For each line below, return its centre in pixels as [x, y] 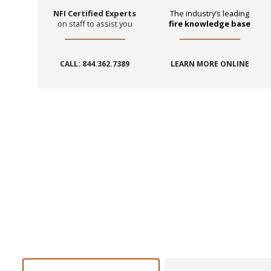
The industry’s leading [210, 14]
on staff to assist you [95, 24]
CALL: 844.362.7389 [95, 64]
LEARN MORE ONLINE [210, 64]
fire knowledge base [210, 24]
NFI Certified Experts [95, 14]
